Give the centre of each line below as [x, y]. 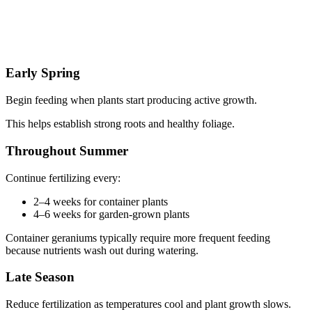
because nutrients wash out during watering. [102, 250]
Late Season [40, 277]
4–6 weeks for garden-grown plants [111, 214]
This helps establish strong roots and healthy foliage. [120, 124]
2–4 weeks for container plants [101, 201]
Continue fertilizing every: [63, 178]
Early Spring [43, 73]
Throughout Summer [67, 150]
